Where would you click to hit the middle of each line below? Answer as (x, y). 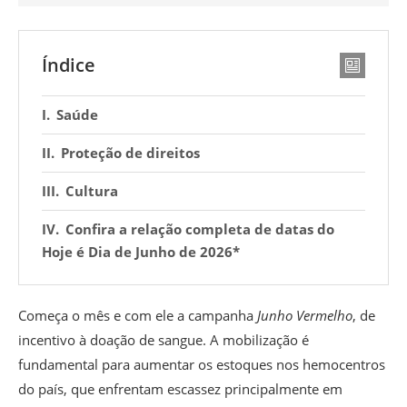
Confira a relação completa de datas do (200, 229)
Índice (69, 65)
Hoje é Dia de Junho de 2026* (141, 252)
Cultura (92, 191)
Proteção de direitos (130, 153)
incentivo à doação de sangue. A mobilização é (164, 340)
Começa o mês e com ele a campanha (138, 316)
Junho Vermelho (305, 316)
